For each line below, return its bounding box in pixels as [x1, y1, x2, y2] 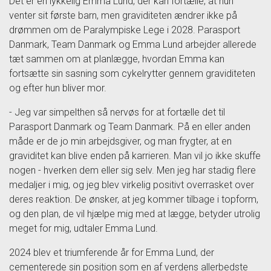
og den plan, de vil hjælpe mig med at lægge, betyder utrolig [9, 207, 260, 220]
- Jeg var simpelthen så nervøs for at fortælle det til [9, 106, 225, 118]
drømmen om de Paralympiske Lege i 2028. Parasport [9, 24, 240, 36]
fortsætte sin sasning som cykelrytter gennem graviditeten [9, 67, 255, 79]
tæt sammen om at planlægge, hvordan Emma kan [9, 53, 224, 65]
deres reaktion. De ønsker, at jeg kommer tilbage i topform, [9, 193, 258, 205]
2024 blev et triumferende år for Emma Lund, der [9, 246, 214, 258]
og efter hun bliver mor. [9, 82, 106, 94]
